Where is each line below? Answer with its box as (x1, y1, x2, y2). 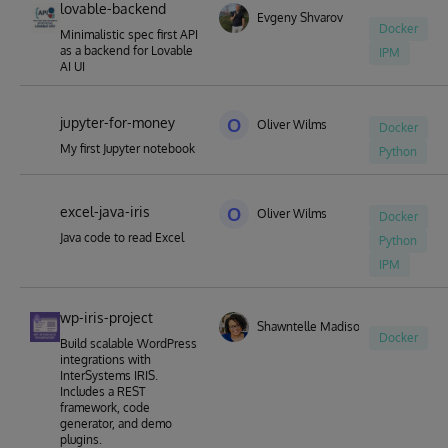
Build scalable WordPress (60, 336, 197, 351)
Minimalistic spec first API (60, 27, 198, 42)
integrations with (60, 352, 151, 367)
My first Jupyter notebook (60, 141, 195, 156)
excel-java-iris (60, 203, 150, 220)
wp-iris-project (60, 309, 153, 326)
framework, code (60, 400, 150, 415)
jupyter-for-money (60, 114, 175, 131)
